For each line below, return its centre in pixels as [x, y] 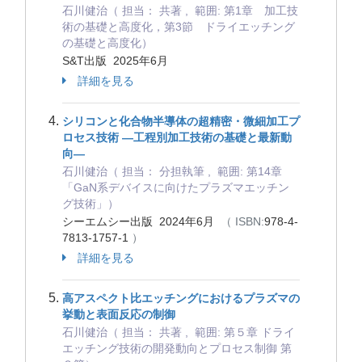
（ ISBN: [242, 221]
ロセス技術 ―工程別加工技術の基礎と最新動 [177, 137]
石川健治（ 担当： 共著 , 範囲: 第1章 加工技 [180, 11]
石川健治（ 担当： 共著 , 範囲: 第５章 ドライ [179, 332]
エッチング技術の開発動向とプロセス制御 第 [177, 348]
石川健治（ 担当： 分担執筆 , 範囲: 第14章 [178, 171]
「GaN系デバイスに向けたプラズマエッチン [176, 187]
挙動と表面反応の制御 [119, 314]
